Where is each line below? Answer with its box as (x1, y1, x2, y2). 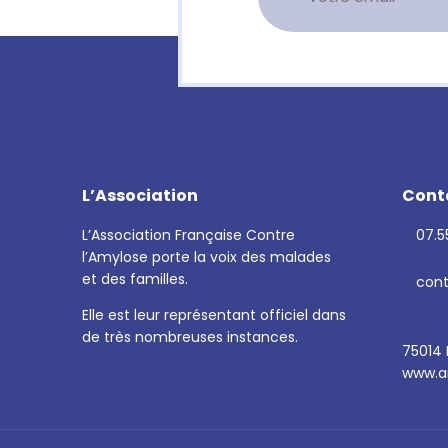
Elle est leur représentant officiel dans (82, 305, 346, 325)
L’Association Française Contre (82, 225, 295, 245)
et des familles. (82, 269, 188, 289)
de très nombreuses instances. (82, 327, 298, 347)
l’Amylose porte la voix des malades (82, 247, 331, 267)
